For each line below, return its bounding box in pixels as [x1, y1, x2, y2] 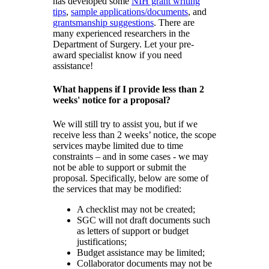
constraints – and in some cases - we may [53, 151, 208, 162]
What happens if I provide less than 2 [53, 84, 204, 95]
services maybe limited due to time [53, 140, 183, 151]
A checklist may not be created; [77, 204, 195, 214]
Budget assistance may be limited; [77, 247, 205, 258]
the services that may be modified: [53, 183, 181, 194]
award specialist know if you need [53, 50, 182, 61]
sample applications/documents [71, 7, 188, 17]
